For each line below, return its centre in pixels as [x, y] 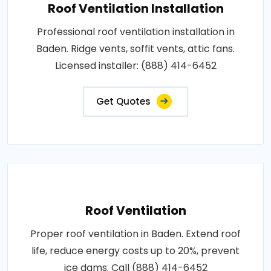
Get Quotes [123, 101]
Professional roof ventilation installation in [135, 31]
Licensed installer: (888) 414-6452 [135, 65]
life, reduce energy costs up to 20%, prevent [135, 250]
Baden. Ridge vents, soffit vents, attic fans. [135, 48]
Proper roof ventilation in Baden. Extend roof [135, 233]
